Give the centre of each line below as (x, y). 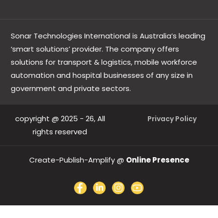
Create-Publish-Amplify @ (77, 160)
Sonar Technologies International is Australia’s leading (108, 36)
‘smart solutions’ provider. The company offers (95, 49)
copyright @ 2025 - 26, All (60, 118)
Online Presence (157, 160)
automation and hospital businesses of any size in (102, 75)
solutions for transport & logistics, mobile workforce (104, 62)
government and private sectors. (71, 88)
